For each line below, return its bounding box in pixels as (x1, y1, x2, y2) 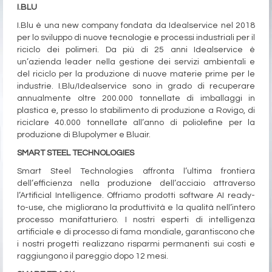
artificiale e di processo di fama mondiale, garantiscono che (17, 228, 255, 237)
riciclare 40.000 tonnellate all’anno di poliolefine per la (17, 118, 255, 127)
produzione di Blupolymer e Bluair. (17, 131, 151, 140)
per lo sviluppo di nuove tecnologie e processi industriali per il (17, 33, 255, 42)
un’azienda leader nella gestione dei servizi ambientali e (17, 58, 255, 67)
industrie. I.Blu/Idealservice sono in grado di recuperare (17, 82, 255, 91)
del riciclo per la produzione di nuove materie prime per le (17, 70, 255, 79)
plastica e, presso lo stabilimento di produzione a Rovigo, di (17, 106, 255, 115)
